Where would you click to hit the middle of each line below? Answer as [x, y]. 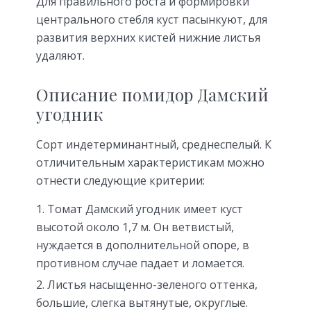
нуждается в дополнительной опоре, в [143, 245]
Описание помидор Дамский [152, 95]
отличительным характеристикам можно [150, 162]
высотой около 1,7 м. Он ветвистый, [135, 227]
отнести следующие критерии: [120, 180]
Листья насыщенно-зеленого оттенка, [152, 284]
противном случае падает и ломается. [140, 263]
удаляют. [60, 56]
